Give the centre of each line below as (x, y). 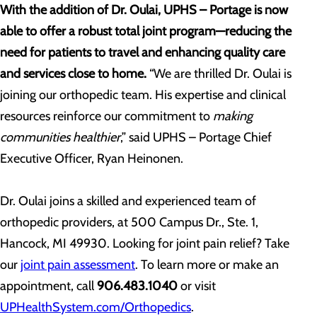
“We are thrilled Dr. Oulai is (219, 74)
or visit (197, 286)
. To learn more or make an (207, 265)
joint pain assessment (78, 265)
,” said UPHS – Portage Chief (196, 137)
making (233, 116)
